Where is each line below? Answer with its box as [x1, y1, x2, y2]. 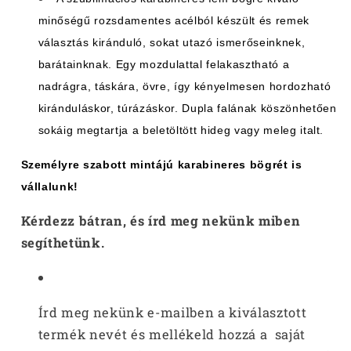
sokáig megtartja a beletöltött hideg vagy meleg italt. [38, 123, 327, 136]
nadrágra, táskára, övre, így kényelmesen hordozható [38, 79, 331, 92]
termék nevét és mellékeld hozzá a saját [38, 325, 306, 342]
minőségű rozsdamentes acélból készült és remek [38, 13, 309, 27]
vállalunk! [20, 180, 79, 194]
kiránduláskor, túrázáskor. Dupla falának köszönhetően [38, 101, 337, 114]
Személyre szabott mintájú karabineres [20, 158, 250, 172]
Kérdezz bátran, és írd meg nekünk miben [20, 212, 301, 229]
